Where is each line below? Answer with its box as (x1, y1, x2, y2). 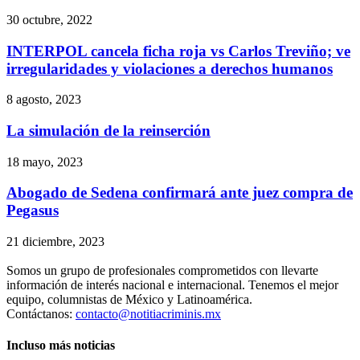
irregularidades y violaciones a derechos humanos (6, 59, 333, 77)
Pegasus (6, 202, 59, 219)
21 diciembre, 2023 (6, 235, 104, 249)
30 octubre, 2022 (6, 12, 92, 27)
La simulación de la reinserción (6, 121, 211, 139)
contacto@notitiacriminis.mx (76, 307, 221, 321)
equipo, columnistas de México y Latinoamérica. (6, 292, 252, 307)
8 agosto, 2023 (6, 92, 81, 107)
